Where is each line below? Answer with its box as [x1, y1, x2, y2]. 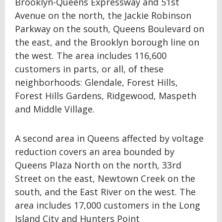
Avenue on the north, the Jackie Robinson [15, 9, 191, 21]
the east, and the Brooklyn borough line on [15, 36, 199, 48]
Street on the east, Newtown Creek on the [15, 172, 195, 184]
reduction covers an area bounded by [15, 146, 174, 158]
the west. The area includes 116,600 [15, 50, 166, 61]
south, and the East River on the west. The [15, 186, 196, 198]
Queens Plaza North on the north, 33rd [15, 159, 181, 171]
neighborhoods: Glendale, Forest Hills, [15, 76, 178, 88]
